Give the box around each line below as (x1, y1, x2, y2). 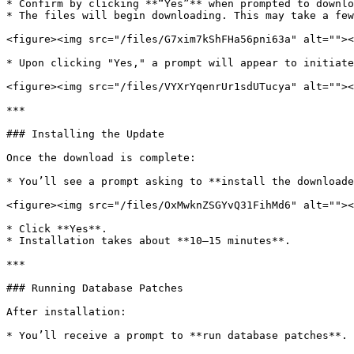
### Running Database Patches (6, 282, 183, 294)
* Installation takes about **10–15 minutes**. (6, 235, 291, 247)
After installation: (6, 306, 126, 318)
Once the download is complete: (6, 152, 196, 164)
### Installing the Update (6, 128, 164, 140)
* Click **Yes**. (6, 223, 107, 235)
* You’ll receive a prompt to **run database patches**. (6, 330, 348, 341)
